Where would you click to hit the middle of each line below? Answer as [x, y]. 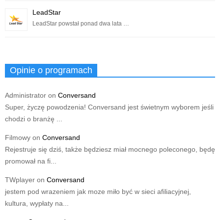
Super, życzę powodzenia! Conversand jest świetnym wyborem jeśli [109, 107]
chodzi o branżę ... [34, 119]
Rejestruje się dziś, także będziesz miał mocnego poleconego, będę [110, 150]
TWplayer [20, 180]
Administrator [26, 96]
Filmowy [18, 138]
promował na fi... [31, 161]
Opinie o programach [51, 70]
